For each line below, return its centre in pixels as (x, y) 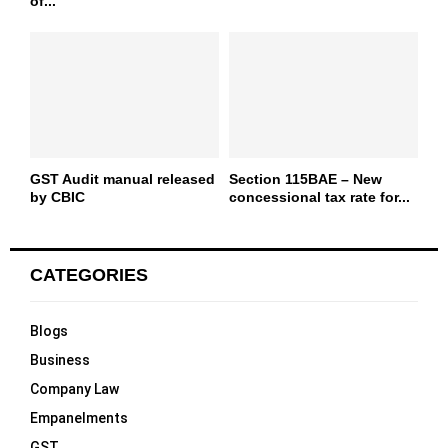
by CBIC (57, 197)
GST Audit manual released (122, 179)
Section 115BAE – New (305, 179)
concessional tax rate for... (319, 197)
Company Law (74, 389)
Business (60, 360)
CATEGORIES (89, 275)
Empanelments (79, 418)
